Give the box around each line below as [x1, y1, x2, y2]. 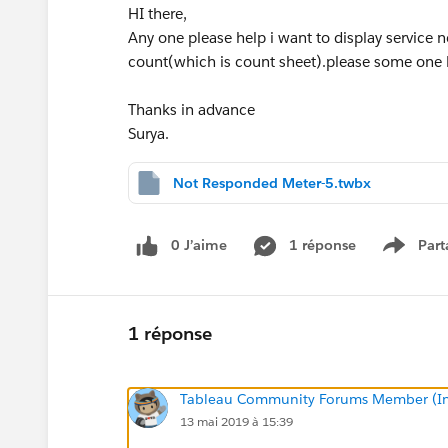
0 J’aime [171, 236, 227, 254]
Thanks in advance [128, 100, 255, 119]
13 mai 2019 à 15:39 [180, 412, 293, 430]
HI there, [128, 4, 187, 23]
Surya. [128, 124, 169, 143]
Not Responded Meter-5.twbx [173, 174, 371, 192]
